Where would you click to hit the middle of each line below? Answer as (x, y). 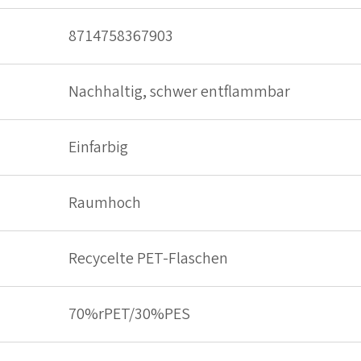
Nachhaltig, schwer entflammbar (179, 92)
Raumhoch (105, 203)
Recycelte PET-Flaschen (148, 259)
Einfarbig (98, 148)
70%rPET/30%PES (129, 315)
